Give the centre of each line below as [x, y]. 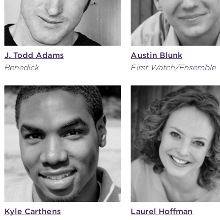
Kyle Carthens [32, 212]
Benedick [22, 67]
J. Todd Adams [34, 55]
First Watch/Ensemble [174, 67]
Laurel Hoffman [162, 212]
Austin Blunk [157, 55]
